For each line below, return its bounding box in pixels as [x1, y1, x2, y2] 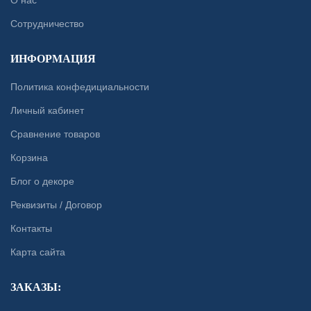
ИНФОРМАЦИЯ [10, 53, 96, 65]
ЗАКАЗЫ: [10, 281, 61, 294]
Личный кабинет [10, 105, 84, 117]
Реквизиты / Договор [10, 199, 102, 211]
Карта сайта [10, 246, 65, 258]
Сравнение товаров [10, 128, 100, 140]
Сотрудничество [10, 18, 84, 30]
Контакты [10, 223, 52, 235]
